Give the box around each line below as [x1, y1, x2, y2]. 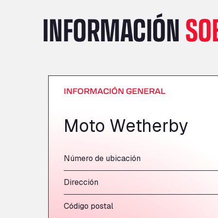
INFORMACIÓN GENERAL [64, 86, 165, 96]
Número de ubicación [64, 153, 141, 163]
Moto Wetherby [64, 114, 188, 137]
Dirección [64, 177, 98, 187]
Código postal [64, 201, 113, 211]
